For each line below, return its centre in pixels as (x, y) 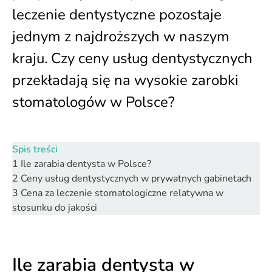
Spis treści (35, 149)
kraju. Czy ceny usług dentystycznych (132, 58)
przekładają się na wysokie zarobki (125, 80)
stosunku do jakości (55, 208)
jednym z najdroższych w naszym (121, 36)
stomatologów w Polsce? (93, 102)
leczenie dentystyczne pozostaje (117, 15)
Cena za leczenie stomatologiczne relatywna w (122, 193)
